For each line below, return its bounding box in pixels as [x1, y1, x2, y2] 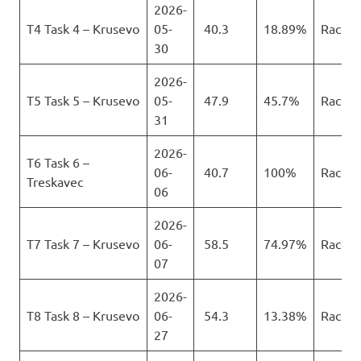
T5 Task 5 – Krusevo [27, 92, 139, 109]
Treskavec [27, 173, 83, 190]
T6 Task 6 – [27, 154, 89, 171]
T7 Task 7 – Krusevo [27, 235, 139, 252]
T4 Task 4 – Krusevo [27, 20, 139, 37]
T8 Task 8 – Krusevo [27, 307, 139, 324]
